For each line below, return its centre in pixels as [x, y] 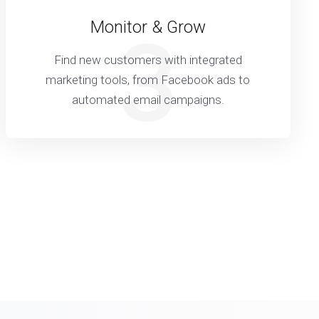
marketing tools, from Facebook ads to [148, 80]
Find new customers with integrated [148, 60]
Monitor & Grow [148, 27]
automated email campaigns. [148, 100]
